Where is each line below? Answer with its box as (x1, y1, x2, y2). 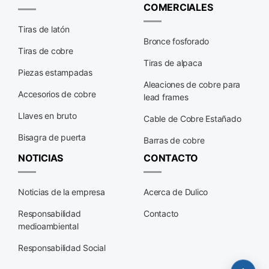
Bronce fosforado (144, 36, 210, 46)
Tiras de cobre (18, 46, 73, 56)
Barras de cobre (144, 135, 205, 145)
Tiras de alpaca (144, 58, 202, 68)
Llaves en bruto (18, 110, 77, 121)
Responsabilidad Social (18, 243, 106, 253)
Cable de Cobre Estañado (144, 113, 241, 124)
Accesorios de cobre (18, 89, 96, 99)
